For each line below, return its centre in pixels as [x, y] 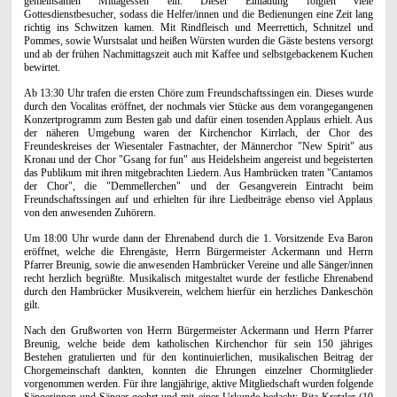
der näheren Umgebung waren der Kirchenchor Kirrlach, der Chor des [198, 132]
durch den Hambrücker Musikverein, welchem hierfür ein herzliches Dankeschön [198, 291]
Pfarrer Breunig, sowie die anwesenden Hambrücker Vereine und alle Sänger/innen [198, 265]
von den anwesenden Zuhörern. [90, 212]
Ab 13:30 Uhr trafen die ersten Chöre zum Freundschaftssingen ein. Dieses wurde [198, 93]
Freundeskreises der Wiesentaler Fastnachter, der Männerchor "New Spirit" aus [198, 146]
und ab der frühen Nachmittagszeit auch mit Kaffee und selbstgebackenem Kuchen [198, 54]
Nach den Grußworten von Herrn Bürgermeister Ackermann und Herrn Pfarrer [198, 330]
